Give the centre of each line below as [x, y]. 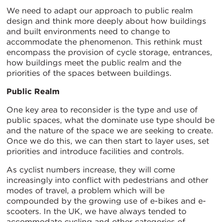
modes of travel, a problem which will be [85, 190]
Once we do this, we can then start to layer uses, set [108, 141]
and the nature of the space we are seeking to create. [110, 130]
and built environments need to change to [88, 31]
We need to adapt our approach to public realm [100, 10]
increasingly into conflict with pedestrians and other [107, 180]
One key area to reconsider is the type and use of [102, 110]
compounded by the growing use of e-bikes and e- [106, 201]
